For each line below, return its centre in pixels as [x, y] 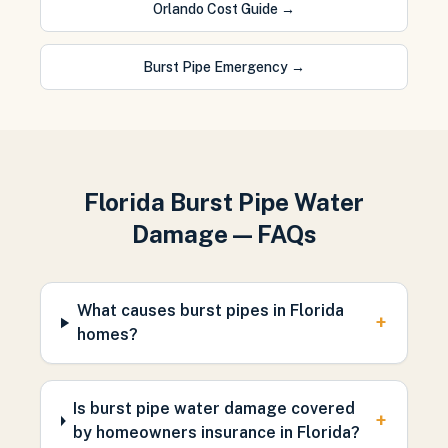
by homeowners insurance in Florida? [216, 432]
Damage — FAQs [224, 234]
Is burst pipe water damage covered [213, 408]
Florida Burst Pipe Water [224, 202]
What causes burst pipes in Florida [210, 310]
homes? [107, 334]
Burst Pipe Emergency [215, 67]
